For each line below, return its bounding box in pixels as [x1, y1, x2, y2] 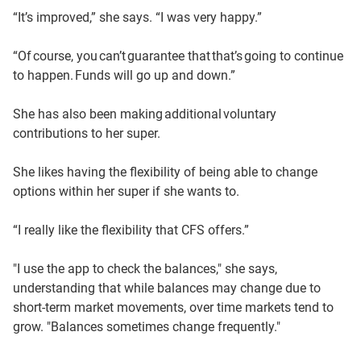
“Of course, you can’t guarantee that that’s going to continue [13, 48, 343, 64]
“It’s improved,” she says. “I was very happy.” [13, 10, 268, 25]
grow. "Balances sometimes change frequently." [13, 319, 284, 334]
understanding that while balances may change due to [13, 280, 321, 296]
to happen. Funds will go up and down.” [13, 68, 240, 83]
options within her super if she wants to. [13, 184, 244, 199]
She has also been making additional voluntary [13, 106, 276, 122]
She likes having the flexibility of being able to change [13, 164, 317, 180]
